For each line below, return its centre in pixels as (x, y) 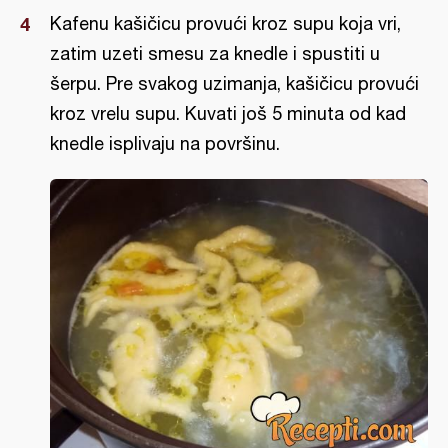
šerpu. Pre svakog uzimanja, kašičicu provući (234, 84)
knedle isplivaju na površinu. (165, 144)
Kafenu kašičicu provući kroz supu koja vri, (225, 24)
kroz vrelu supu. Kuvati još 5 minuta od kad (228, 114)
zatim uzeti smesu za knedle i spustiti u (215, 54)
